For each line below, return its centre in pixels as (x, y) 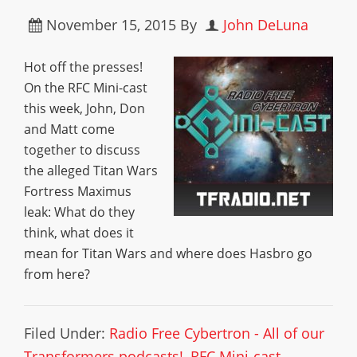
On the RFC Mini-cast (86, 88)
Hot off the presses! (83, 67)
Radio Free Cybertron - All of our (217, 333)
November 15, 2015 (111, 25)
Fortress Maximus (78, 191)
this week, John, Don (84, 108)
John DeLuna (266, 25)
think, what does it (79, 233)
